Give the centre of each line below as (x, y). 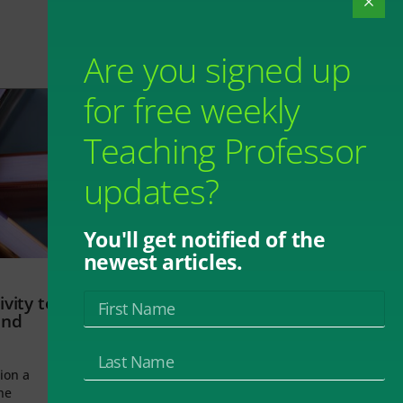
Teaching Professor (225, 150)
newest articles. (163, 262)
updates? (151, 191)
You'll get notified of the (204, 239)
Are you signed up (217, 69)
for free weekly (191, 110)
